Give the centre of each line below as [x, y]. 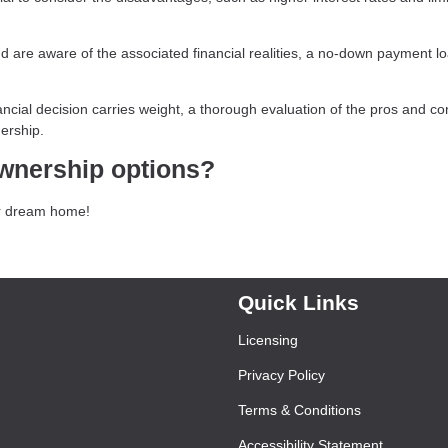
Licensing [268, 340]
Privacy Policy [281, 375]
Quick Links [298, 303]
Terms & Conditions [299, 410]
